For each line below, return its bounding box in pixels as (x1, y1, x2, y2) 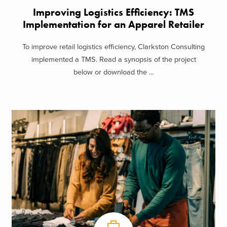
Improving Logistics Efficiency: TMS (33, 6, 194, 19)
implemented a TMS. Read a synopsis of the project (31, 55, 196, 64)
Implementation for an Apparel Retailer (23, 18, 204, 31)
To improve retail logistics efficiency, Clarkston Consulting (22, 43, 205, 52)
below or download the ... (73, 68, 154, 77)
